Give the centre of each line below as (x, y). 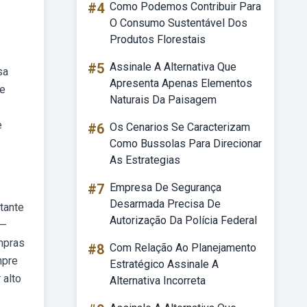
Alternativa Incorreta (158, 281)
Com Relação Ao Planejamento (183, 248)
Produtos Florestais (158, 39)
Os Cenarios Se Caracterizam (180, 127)
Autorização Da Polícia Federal (183, 220)
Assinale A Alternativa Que (173, 67)
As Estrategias (145, 160)
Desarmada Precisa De (165, 204)
